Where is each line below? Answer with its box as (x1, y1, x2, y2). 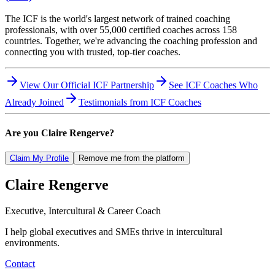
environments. (5, 237, 60, 248)
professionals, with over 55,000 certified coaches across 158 (5, 25, 237, 36)
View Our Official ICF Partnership (20, 80, 154, 91)
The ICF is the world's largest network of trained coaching (5, 14, 230, 25)
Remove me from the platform (79, 153, 185, 163)
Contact (5, 258, 35, 269)
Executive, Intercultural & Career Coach (5, 205, 161, 216)
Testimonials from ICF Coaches (79, 97, 201, 108)
